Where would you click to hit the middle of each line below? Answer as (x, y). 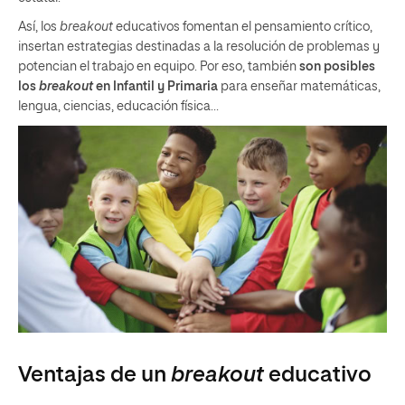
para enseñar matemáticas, (299, 86)
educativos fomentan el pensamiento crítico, (244, 27)
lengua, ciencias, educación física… (118, 106)
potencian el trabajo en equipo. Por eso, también (159, 66)
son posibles (337, 66)
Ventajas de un (94, 375)
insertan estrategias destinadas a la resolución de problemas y (199, 47)
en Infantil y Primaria (157, 86)
